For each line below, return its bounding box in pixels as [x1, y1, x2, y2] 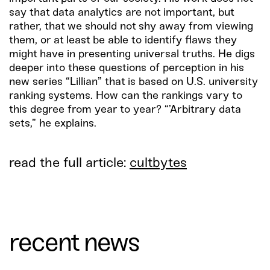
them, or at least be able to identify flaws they [9, 35, 237, 47]
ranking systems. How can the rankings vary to [9, 90, 242, 102]
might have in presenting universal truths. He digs [9, 49, 255, 61]
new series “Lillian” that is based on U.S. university [9, 77, 258, 89]
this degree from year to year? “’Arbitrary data [9, 104, 241, 116]
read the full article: [9, 156, 130, 171]
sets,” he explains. [9, 118, 96, 130]
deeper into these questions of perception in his [9, 63, 244, 75]
